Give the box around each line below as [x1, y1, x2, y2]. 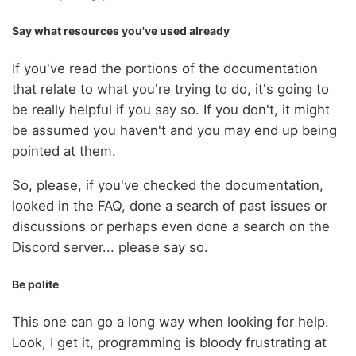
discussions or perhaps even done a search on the [12, 218, 330, 234]
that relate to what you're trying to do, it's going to [12, 81, 329, 97]
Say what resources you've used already [12, 23, 230, 37]
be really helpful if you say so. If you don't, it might [12, 102, 330, 118]
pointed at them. [12, 143, 116, 159]
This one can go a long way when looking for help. [12, 314, 329, 331]
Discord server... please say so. [12, 238, 208, 255]
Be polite [12, 277, 59, 292]
